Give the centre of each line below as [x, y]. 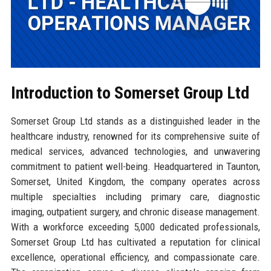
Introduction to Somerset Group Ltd [130, 93]
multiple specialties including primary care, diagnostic [135, 196]
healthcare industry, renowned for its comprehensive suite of [135, 136]
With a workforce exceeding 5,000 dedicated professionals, [135, 227]
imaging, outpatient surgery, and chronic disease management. [135, 211]
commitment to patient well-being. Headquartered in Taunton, [135, 166]
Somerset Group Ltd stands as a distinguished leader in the [135, 121]
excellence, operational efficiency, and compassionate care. [135, 257]
